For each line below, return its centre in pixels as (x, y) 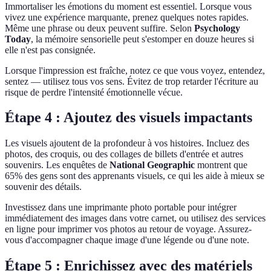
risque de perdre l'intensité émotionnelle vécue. (94, 92)
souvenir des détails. (43, 187)
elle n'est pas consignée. (50, 50)
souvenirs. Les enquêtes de (57, 165)
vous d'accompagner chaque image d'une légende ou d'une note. (127, 240)
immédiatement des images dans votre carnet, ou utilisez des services (135, 218)
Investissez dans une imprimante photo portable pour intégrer (121, 207)
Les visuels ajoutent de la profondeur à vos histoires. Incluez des (127, 143)
